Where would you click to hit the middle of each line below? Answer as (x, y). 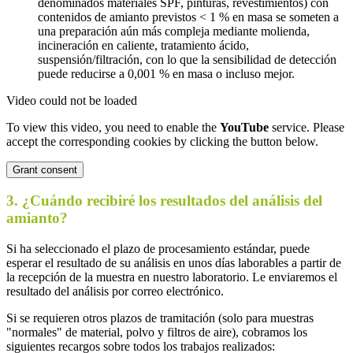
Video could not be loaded (72, 100)
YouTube (244, 127)
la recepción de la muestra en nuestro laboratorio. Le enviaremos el (172, 277)
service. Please (307, 127)
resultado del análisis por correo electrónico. (115, 292)
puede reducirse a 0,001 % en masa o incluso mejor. (166, 73)
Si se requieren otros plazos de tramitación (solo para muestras (160, 318)
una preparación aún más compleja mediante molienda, (174, 31)
